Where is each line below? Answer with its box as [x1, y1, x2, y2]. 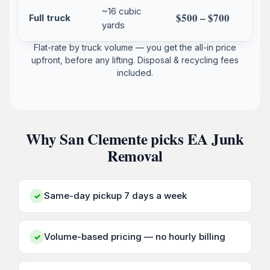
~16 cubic [102, 5, 142, 17]
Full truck [29, 12, 71, 24]
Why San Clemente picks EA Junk [26, 128, 244, 151]
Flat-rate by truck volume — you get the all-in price [34, 42, 236, 53]
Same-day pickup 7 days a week [44, 190, 187, 202]
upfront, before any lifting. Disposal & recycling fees [31, 55, 239, 66]
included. [117, 67, 153, 78]
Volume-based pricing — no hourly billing [44, 231, 225, 243]
